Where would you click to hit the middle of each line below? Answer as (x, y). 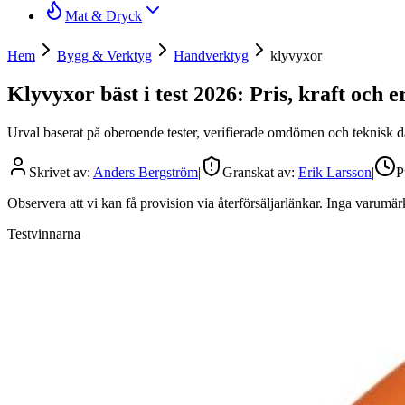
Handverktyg (211, 56)
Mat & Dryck (104, 16)
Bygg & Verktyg (104, 56)
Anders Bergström (146, 172)
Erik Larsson (335, 172)
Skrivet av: (61, 172)
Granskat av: (260, 172)
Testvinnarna (44, 233)
